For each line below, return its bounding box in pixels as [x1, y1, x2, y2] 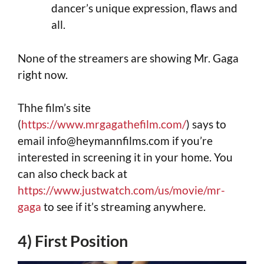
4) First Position [18, 230, 128, 250]
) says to [186, 117, 226, 131]
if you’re [170, 134, 213, 148]
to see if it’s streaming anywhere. [41, 200, 206, 214]
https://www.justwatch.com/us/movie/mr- [18, 183, 225, 197]
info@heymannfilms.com [47, 134, 170, 148]
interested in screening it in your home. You [18, 150, 233, 164]
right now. [18, 67, 68, 81]
